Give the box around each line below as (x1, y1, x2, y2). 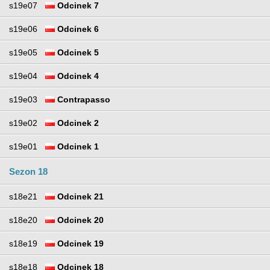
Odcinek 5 (55, 48, 99, 58)
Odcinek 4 (55, 71, 99, 81)
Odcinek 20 (55, 215, 104, 225)
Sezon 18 (9, 166, 48, 177)
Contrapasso (55, 95, 110, 105)
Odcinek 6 (55, 24, 99, 34)
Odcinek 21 (55, 192, 104, 202)
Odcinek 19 (55, 239, 104, 249)
